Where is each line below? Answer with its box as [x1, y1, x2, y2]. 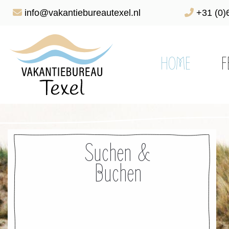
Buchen [94, 159, 142, 189]
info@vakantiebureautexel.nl [22, 8, 141, 18]
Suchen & [85, 139, 151, 168]
